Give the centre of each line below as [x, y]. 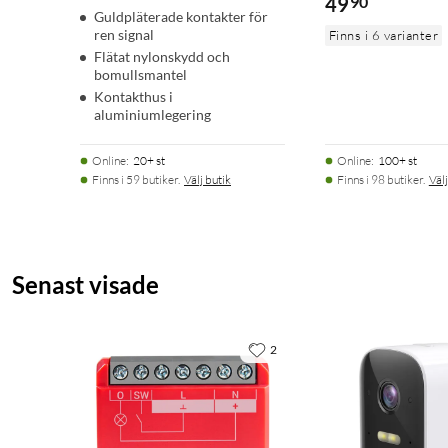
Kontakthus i [133, 97]
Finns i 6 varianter [383, 35]
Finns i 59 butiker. [136, 180]
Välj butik [207, 180]
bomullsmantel [140, 75]
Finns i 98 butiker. [380, 180]
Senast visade [85, 285]
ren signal [124, 35]
